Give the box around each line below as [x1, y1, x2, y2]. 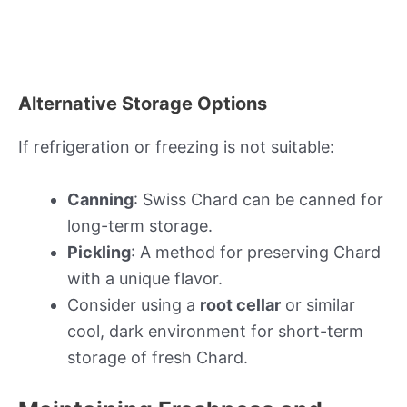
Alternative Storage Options [18, 93, 267, 115]
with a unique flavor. [67, 268, 223, 288]
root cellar [200, 294, 281, 314]
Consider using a [67, 294, 200, 314]
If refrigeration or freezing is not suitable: [18, 137, 334, 157]
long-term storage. [67, 215, 213, 235]
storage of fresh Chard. [67, 347, 248, 367]
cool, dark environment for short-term [67, 321, 363, 341]
